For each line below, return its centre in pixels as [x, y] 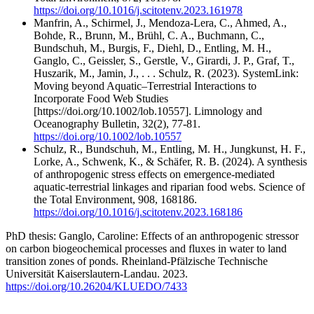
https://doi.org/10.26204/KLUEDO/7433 [96, 287]
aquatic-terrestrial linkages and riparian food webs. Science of [169, 187]
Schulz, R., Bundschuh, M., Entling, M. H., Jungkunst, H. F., [170, 149]
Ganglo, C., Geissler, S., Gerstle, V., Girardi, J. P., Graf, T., [164, 61]
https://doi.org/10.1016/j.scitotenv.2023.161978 [138, 11]
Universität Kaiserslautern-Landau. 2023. [97, 274]
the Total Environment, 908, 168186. [115, 200]
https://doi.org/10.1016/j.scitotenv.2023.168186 [138, 212]
